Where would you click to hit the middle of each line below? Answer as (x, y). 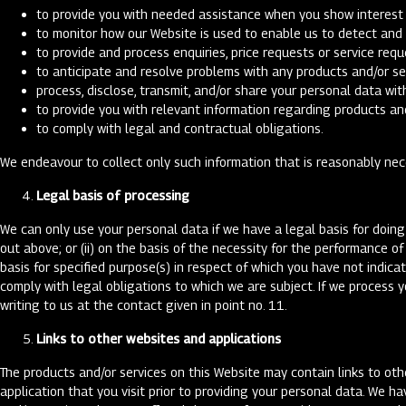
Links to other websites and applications (159, 338)
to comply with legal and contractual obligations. (181, 128)
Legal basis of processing (113, 195)
